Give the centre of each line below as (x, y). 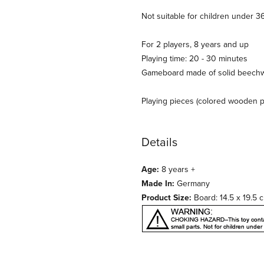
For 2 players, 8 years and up (195, 44)
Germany (192, 184)
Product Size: (166, 198)
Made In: (158, 184)
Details (159, 142)
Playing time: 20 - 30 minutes (194, 59)
